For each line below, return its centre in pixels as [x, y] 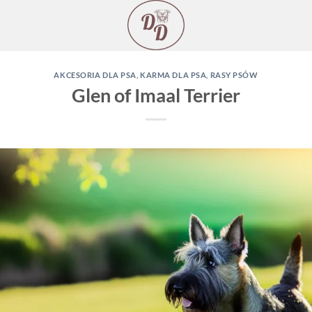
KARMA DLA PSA [173, 75]
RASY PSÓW [234, 75]
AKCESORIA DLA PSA [95, 75]
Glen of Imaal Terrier [156, 95]
